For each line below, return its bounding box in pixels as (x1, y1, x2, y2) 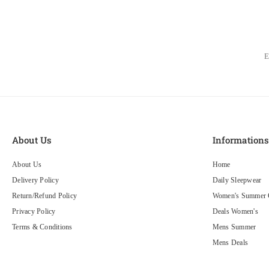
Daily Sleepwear (212, 176, 262, 184)
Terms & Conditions (12, 223, 73, 231)
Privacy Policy (12, 207, 56, 216)
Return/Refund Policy (12, 192, 77, 200)
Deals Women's (212, 207, 258, 216)
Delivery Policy (12, 176, 59, 184)
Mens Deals (212, 238, 249, 247)
